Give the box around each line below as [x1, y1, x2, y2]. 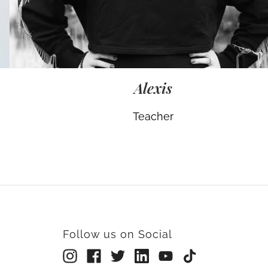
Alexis [134, 78, 172, 98]
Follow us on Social [62, 228, 172, 240]
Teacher [133, 110, 173, 123]
